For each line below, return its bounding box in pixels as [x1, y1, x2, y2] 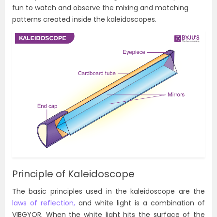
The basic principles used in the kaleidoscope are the [12, 186, 205, 196]
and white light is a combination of [75, 198, 205, 208]
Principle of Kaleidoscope [12, 167, 135, 181]
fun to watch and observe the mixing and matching [12, 3, 188, 13]
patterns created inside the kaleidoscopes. [12, 15, 156, 24]
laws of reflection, [12, 198, 75, 208]
